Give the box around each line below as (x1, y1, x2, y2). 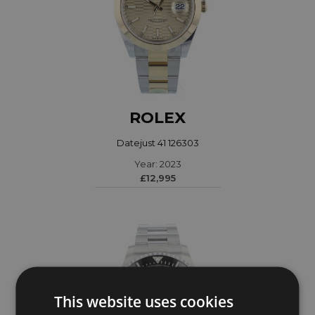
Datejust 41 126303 (116, 137, 199, 149)
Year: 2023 (134, 158, 181, 170)
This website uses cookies (54, 291, 234, 311)
